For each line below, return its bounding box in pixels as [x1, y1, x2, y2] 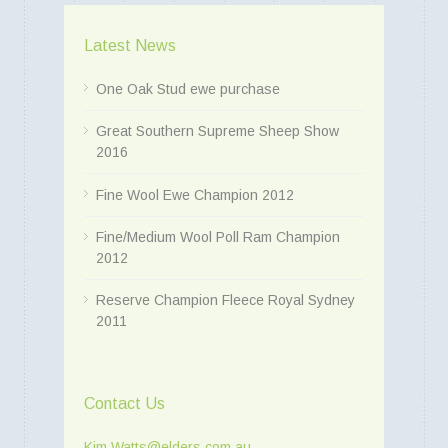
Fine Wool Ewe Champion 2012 [96, 186, 294, 203]
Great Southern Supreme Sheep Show [96, 122, 339, 139]
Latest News [84, 37, 176, 55]
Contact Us [84, 394, 165, 412]
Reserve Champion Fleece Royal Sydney [96, 291, 355, 308]
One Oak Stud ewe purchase [96, 80, 280, 97]
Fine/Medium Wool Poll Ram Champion [96, 228, 340, 245]
